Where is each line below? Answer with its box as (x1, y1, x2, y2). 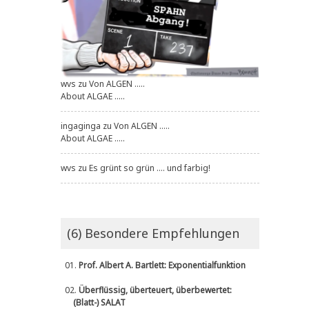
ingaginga (61, 120, 101, 132)
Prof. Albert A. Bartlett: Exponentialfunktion (79, 259, 246, 272)
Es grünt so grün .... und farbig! (89, 162, 210, 175)
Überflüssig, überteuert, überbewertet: (79, 284, 232, 297)
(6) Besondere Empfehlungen (67, 225, 239, 242)
